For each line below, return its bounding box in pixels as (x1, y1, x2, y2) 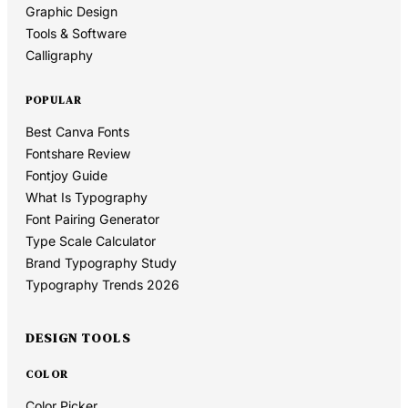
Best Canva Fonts (25, 123, 129, 139)
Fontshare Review (25, 145, 131, 161)
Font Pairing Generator (25, 210, 159, 227)
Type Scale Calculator (25, 232, 156, 249)
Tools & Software (25, 25, 127, 41)
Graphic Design (25, 3, 117, 19)
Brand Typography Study (25, 254, 177, 270)
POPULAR (25, 92, 83, 107)
